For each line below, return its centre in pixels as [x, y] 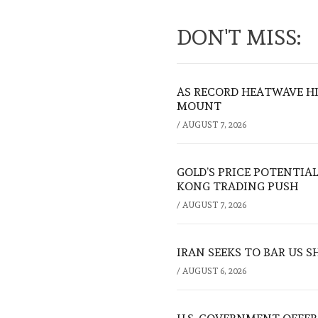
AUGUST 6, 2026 [214, 272]
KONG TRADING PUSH [237, 187]
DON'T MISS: [239, 38]
